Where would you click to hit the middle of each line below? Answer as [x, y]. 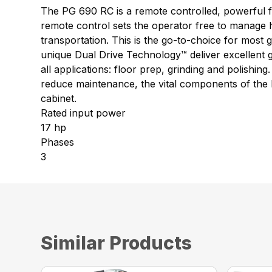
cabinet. [59, 98]
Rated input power [83, 113]
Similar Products [117, 243]
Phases [58, 142]
